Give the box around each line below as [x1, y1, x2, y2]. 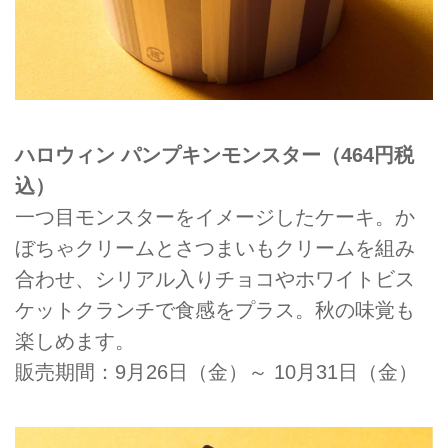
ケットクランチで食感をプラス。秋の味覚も [15, 298, 415, 321]
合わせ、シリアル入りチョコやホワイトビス [15, 267, 415, 290]
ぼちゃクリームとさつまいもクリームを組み [15, 236, 415, 259]
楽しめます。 [15, 329, 135, 352]
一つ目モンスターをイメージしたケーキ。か [15, 205, 415, 228]
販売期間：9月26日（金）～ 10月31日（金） [15, 360, 418, 383]
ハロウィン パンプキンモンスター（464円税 [15, 143, 414, 166]
